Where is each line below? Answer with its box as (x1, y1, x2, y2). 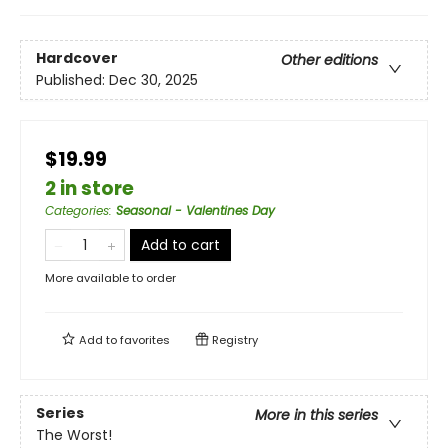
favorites (120, 332, 170, 348)
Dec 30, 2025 (109, 70, 198, 91)
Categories (45, 202, 109, 219)
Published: (36, 70, 109, 91)
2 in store (45, 175, 134, 202)
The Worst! (36, 425, 112, 446)
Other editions (281, 50, 378, 71)
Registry (209, 332, 258, 348)
